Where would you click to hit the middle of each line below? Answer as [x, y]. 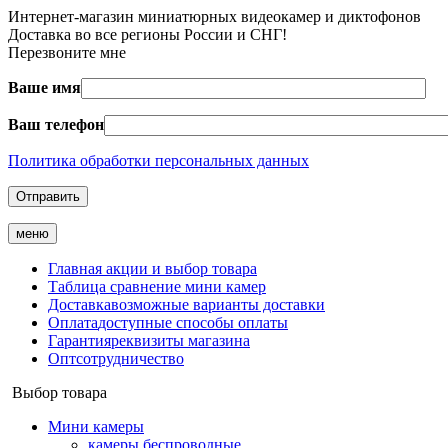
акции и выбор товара [181, 268]
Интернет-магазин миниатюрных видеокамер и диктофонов [214, 16]
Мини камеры [96, 426]
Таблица [79, 286]
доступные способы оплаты [193, 322]
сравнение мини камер [188, 286]
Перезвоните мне [67, 52]
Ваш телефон [56, 124]
